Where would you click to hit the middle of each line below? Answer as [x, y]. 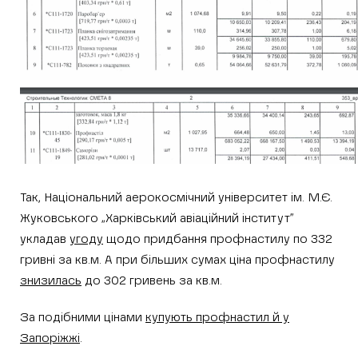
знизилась [51, 280]
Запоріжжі [50, 338]
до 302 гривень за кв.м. [152, 280]
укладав [45, 239]
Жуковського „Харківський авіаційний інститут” [157, 218]
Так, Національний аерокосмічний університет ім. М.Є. [176, 197]
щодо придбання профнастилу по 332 [218, 239]
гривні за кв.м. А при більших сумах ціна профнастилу [177, 260]
